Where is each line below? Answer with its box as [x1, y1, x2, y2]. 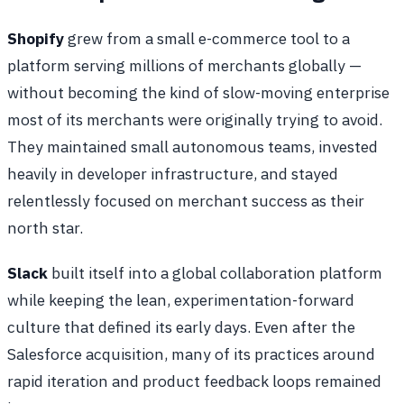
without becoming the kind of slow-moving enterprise [7, 82, 390, 104]
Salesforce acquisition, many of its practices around [7, 344, 375, 365]
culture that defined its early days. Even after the [7, 317, 355, 338]
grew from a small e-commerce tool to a [64, 28, 350, 50]
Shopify [7, 28, 64, 50]
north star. [7, 217, 83, 239]
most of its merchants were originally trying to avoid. [7, 109, 382, 131]
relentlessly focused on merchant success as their [7, 190, 364, 212]
